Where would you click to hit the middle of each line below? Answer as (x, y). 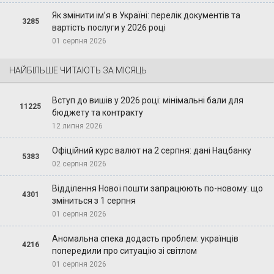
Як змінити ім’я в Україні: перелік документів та (146, 16)
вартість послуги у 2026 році (109, 28)
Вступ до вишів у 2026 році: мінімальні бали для (147, 101)
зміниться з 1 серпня (94, 201)
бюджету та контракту (97, 113)
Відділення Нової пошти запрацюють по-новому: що (157, 189)
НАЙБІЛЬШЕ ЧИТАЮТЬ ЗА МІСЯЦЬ (78, 71)
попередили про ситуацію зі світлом (124, 251)
